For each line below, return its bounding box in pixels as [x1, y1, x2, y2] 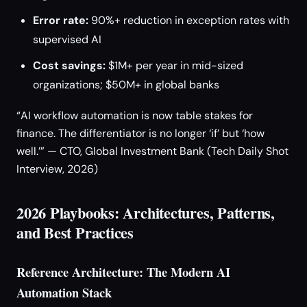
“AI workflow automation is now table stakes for [16, 108, 253, 123]
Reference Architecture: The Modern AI [16, 262, 230, 281]
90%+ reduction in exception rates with [88, 13, 289, 27]
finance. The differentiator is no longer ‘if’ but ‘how [16, 126, 265, 140]
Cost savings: [33, 58, 106, 73]
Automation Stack [16, 283, 112, 302]
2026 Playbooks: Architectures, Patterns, [16, 201, 275, 224]
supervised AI [33, 32, 101, 47]
